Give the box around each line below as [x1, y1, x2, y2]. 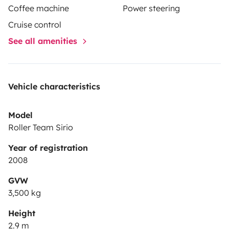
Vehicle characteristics [8, 81, 100, 91]
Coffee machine [8, 3, 69, 13]
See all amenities [8, 35, 80, 46]
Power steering [123, 3, 180, 13]
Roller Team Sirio [8, 122, 73, 132]
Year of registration [8, 142, 88, 153]
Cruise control [8, 19, 61, 30]
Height [8, 208, 35, 218]
